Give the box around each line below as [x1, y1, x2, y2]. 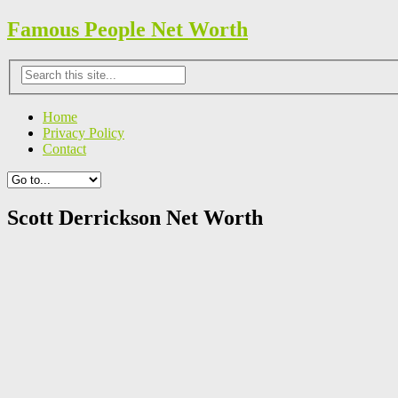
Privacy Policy [43, 125, 124, 141]
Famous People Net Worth [7, 17, 248, 41]
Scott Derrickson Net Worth [7, 206, 263, 230]
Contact [43, 141, 86, 157]
